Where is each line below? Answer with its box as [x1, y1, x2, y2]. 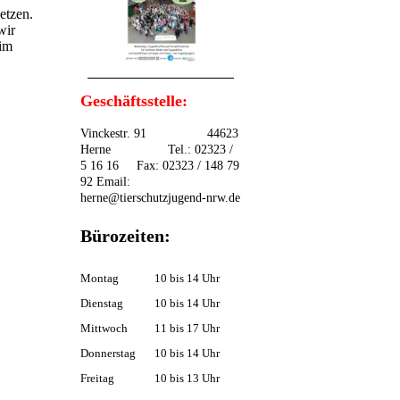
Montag [80, 271, 119, 285]
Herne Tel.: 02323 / [80, 142, 233, 156]
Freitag [80, 371, 114, 385]
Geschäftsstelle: [80, 91, 187, 110]
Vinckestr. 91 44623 [80, 126, 238, 140]
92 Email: [80, 174, 130, 188]
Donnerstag [80, 346, 136, 360]
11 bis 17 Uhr [154, 321, 220, 335]
